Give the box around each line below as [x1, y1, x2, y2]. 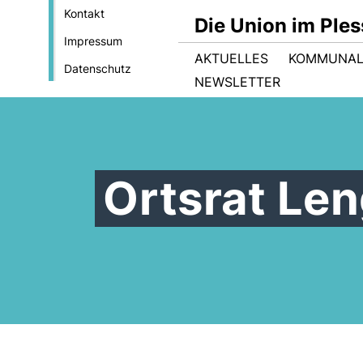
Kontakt [63, 6, 105, 20]
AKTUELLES [194, 50, 268, 66]
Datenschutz [63, 62, 131, 75]
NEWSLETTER [194, 74, 280, 90]
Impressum [63, 34, 122, 48]
